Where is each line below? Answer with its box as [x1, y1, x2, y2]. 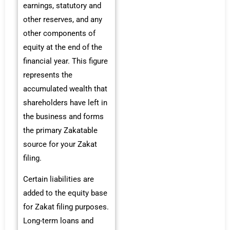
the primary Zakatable [23, 125, 98, 135]
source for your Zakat [23, 139, 97, 149]
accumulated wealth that [23, 84, 107, 93]
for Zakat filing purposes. [23, 202, 109, 212]
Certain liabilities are [23, 175, 94, 184]
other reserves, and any [23, 14, 102, 24]
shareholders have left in [23, 98, 107, 107]
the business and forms [23, 111, 104, 121]
